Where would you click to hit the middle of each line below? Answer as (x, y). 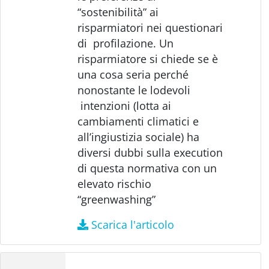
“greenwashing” (117, 199)
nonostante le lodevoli (134, 90)
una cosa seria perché (133, 74)
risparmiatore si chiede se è (148, 59)
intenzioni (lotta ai (125, 105)
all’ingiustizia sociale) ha (139, 137)
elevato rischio (115, 183)
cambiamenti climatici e (138, 121)
